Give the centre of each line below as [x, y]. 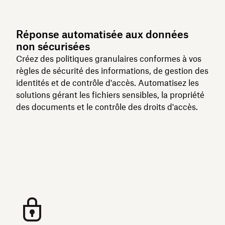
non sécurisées [53, 46]
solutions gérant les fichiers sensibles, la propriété [110, 95]
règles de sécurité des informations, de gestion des [112, 71]
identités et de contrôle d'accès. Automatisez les [107, 83]
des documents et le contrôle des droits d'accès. [107, 107]
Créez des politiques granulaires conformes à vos [109, 59]
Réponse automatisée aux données [102, 34]
